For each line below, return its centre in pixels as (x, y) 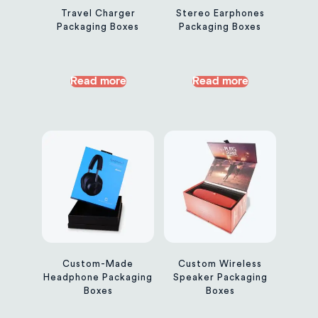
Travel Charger (98, 13)
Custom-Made (98, 264)
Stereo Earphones (220, 13)
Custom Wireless (220, 264)
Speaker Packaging (220, 278)
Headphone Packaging (98, 278)
